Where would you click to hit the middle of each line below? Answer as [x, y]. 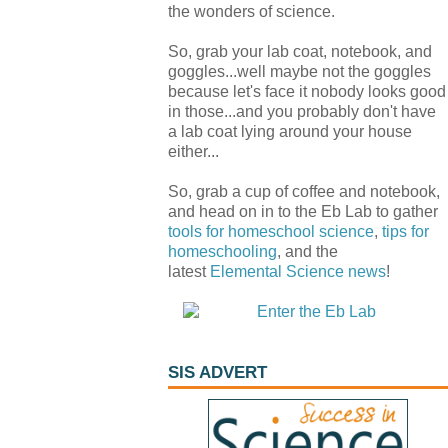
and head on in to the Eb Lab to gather [303, 211]
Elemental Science [277, 271]
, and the [307, 251]
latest [189, 271]
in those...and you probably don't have [302, 111]
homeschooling [222, 251]
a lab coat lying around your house [290, 131]
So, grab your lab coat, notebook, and [300, 51]
